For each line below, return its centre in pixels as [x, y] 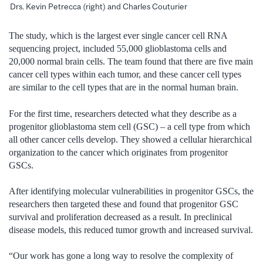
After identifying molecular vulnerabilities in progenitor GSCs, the [131, 191]
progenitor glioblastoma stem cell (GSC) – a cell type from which [129, 126]
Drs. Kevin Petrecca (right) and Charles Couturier [99, 6]
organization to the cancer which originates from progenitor [118, 152]
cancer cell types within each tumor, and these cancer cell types [125, 75]
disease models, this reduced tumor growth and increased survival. [131, 230]
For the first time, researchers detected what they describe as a [123, 113]
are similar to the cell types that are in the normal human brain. [124, 87]
